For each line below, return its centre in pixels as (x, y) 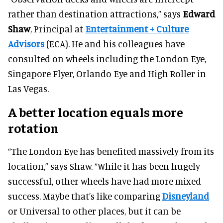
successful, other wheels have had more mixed (105, 181)
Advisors (26, 44)
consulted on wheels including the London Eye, (107, 59)
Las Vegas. (28, 89)
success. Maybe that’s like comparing (85, 196)
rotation (33, 128)
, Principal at (58, 29)
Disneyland (186, 196)
